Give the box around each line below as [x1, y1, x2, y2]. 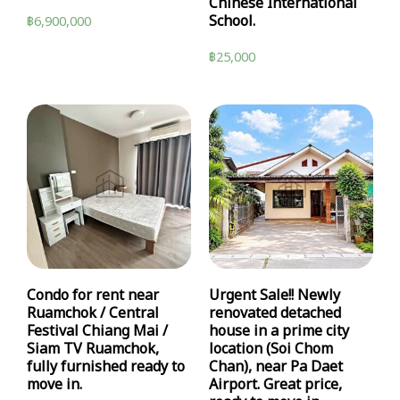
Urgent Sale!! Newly [209, 285, 340, 307]
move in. [27, 374, 82, 396]
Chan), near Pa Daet [209, 356, 343, 379]
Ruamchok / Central [27, 303, 159, 325]
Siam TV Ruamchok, [27, 338, 159, 361]
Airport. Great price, [209, 374, 342, 396]
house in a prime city [209, 321, 349, 343]
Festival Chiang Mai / [27, 321, 168, 343]
